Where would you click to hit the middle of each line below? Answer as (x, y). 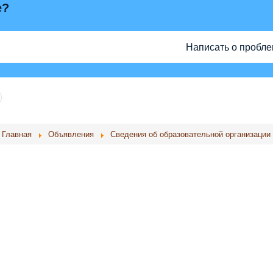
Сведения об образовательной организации (190, 134)
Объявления (71, 134)
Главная (16, 134)
